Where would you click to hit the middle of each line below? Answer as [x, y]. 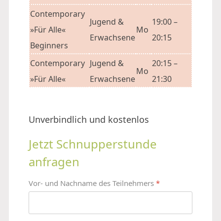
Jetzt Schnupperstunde [93, 144]
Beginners [49, 45]
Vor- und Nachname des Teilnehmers [92, 183]
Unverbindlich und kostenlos [89, 119]
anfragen [54, 162]
